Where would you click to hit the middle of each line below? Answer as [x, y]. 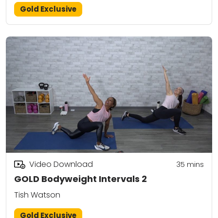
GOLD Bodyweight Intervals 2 [81, 179]
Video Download [61, 164]
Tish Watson [37, 195]
